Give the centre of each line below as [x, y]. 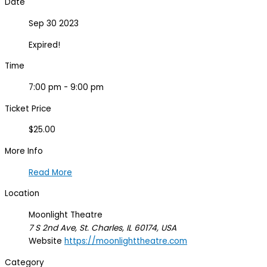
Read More [50, 172]
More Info [24, 151]
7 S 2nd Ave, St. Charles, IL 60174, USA [103, 228]
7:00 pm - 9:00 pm [66, 87]
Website [45, 241]
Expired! [44, 45]
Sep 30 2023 [54, 23]
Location [22, 194]
